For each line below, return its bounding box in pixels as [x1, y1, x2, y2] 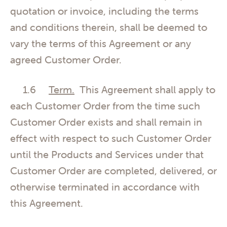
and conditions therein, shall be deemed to [10, 20, 207, 33]
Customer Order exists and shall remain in [10, 116, 202, 129]
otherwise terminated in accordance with [10, 180, 200, 194]
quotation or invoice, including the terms [10, 4, 199, 17]
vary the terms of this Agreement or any [10, 36, 191, 50]
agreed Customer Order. [10, 53, 124, 66]
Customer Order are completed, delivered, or [10, 164, 217, 177]
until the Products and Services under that [10, 148, 204, 161]
